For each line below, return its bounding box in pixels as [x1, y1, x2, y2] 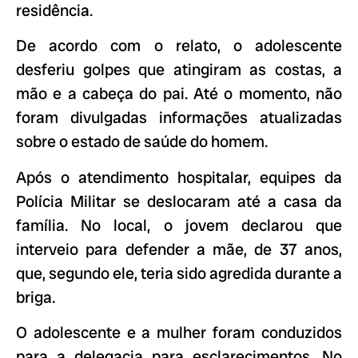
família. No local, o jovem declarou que [16, 214, 342, 236]
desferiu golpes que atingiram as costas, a [16, 59, 342, 81]
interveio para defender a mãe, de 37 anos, [16, 238, 342, 260]
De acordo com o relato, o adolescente [16, 35, 342, 57]
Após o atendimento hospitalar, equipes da [16, 166, 342, 188]
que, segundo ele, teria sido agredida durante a [16, 262, 342, 284]
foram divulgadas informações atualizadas [16, 107, 342, 129]
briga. [16, 286, 55, 308]
